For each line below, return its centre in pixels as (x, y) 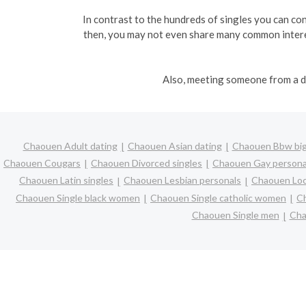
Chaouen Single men (235, 215)
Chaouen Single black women (78, 197)
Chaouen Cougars (42, 163)
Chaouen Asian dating (175, 145)
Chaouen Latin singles (66, 180)
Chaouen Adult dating (70, 145)
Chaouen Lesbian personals (182, 180)
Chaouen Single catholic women (218, 197)
